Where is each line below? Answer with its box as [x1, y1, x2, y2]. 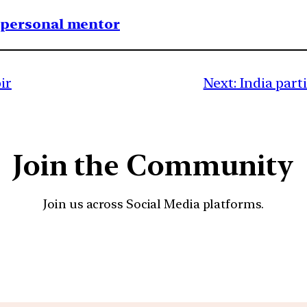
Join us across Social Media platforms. [43, 197, 264, 212]
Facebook [136, 230, 276, 271]
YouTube [103, 230, 232, 271]
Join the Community [12, 148, 295, 183]
